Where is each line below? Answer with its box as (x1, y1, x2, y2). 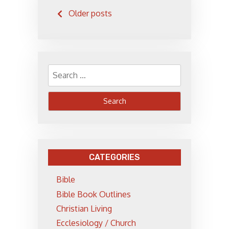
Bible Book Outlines (56, 189, 131, 199)
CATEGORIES (89, 152, 140, 162)
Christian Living (56, 203, 112, 214)
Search (48, 61, 73, 72)
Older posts (68, 8, 112, 18)
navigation (48, 18, 122, 35)
